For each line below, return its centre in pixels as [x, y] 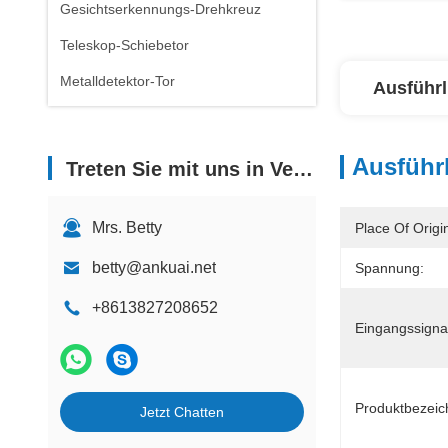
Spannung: [389, 268]
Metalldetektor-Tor [117, 81]
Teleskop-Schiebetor [124, 45]
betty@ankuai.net [154, 267]
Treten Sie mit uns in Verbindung [179, 169]
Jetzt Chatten [182, 412]
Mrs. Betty [127, 227]
